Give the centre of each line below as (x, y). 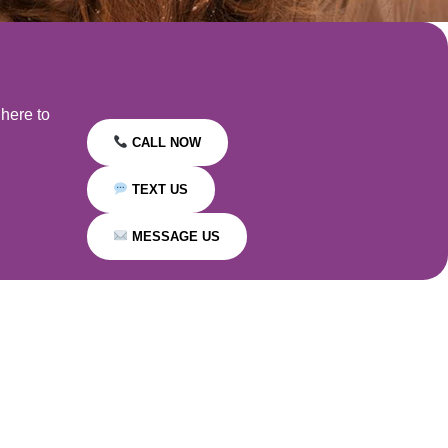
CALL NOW (165, 142)
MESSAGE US (174, 236)
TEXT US (158, 189)
